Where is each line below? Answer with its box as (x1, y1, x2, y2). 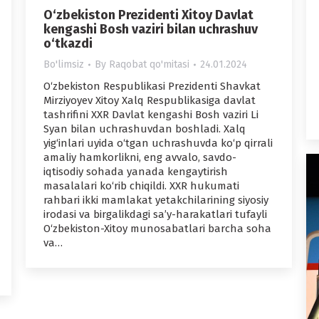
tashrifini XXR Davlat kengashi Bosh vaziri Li (43, 108, 258, 122)
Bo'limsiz (43, 58, 84, 71)
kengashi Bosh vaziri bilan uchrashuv (43, 21, 258, 38)
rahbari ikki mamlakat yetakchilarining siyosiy (43, 194, 268, 207)
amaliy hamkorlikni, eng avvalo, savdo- (43, 151, 236, 164)
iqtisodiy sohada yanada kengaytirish (43, 165, 228, 179)
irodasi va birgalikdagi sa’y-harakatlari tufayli (43, 208, 267, 221)
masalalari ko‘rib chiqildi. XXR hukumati (43, 179, 239, 193)
